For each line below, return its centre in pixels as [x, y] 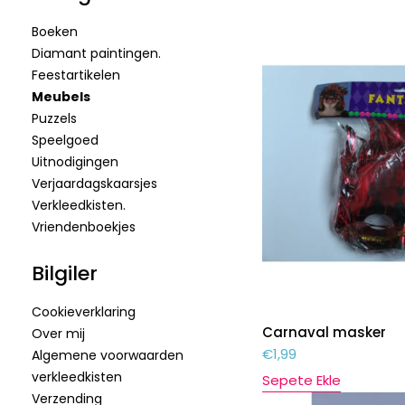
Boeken [55, 32]
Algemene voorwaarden [108, 355]
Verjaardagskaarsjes [94, 184]
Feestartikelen [76, 75]
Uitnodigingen [75, 162]
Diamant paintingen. [96, 53]
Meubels [61, 97]
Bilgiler [65, 273]
